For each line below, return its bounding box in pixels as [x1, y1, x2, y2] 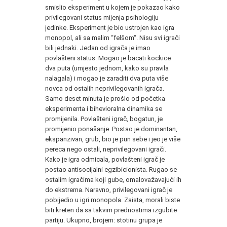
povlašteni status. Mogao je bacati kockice [45, 54, 171, 62]
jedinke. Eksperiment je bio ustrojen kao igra [45, 23, 174, 31]
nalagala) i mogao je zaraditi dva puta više [45, 74, 168, 82]
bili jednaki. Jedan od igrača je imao [45, 44, 150, 52]
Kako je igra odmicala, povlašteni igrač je [45, 155, 165, 163]
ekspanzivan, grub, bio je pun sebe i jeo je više [45, 135, 180, 143]
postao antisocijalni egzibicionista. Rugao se [45, 165, 177, 173]
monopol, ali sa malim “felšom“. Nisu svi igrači [45, 33, 180, 42]
